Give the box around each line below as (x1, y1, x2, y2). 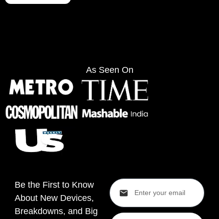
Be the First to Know (15, 179, 94, 190)
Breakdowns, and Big (15, 206, 98, 216)
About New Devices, (15, 193, 94, 203)
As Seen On (86, 65, 133, 75)
